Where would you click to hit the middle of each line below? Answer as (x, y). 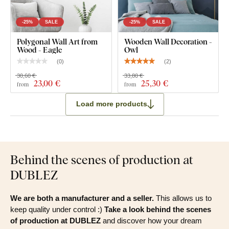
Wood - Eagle (39, 49)
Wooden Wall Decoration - (168, 41)
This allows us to (183, 198)
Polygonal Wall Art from (57, 41)
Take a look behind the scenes (157, 209)
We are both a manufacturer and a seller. (82, 198)
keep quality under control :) (56, 209)
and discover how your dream (151, 220)
